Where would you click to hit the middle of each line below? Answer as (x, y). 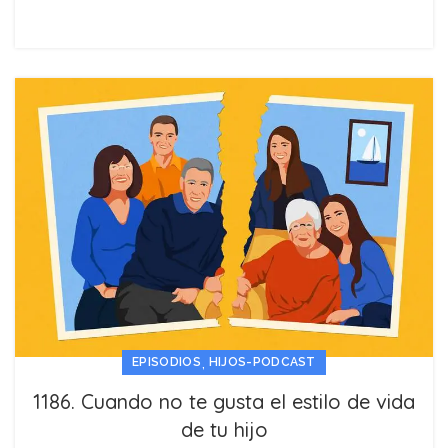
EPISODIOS (166, 362)
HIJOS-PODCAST (262, 362)
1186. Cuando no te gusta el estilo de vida (224, 402)
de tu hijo (224, 430)
